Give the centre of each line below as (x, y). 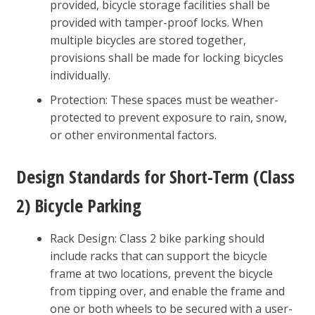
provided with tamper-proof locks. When (156, 22)
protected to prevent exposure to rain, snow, (168, 117)
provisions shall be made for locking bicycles (166, 57)
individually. (80, 75)
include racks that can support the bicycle (158, 256)
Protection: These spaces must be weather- (164, 99)
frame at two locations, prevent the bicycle (161, 273)
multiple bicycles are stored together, (148, 40)
